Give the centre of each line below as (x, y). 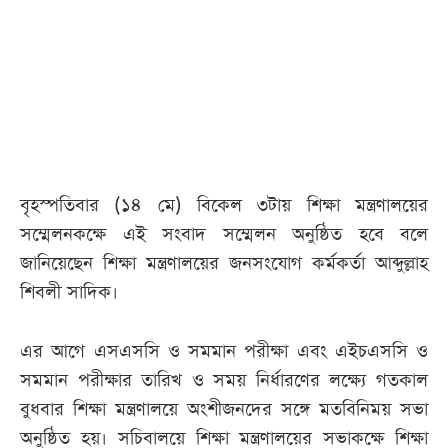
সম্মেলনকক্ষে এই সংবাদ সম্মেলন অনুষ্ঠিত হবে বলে (224, 235)
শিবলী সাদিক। (69, 293)
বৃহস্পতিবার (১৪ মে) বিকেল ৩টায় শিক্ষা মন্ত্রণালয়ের (224, 206)
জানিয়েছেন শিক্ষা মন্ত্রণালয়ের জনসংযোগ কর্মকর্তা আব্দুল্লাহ (224, 264)
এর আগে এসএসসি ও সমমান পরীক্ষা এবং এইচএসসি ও (224, 352)
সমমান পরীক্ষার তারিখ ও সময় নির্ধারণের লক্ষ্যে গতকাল (224, 381)
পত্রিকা (50, 74)
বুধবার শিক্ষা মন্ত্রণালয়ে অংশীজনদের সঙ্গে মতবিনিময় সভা (224, 410)
